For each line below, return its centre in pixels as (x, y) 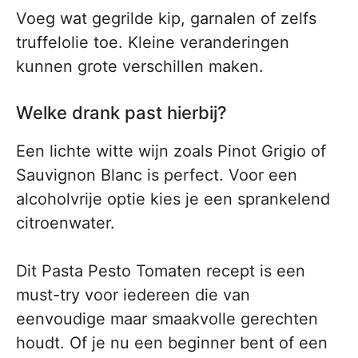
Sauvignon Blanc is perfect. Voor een (157, 175)
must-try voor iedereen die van (133, 295)
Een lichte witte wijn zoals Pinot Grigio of (171, 151)
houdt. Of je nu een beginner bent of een (172, 343)
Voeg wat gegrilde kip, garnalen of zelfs (166, 18)
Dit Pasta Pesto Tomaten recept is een (161, 271)
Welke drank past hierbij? (121, 113)
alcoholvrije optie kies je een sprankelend (173, 199)
